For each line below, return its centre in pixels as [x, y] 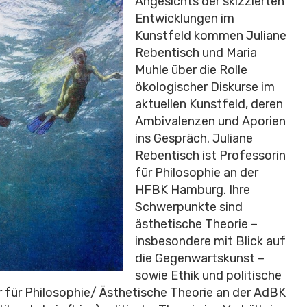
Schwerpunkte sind [189, 207]
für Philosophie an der [197, 172]
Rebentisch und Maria [196, 52]
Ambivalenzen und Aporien [210, 121]
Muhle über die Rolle [191, 70]
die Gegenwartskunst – [200, 258]
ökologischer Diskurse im [205, 87]
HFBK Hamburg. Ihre [193, 189]
